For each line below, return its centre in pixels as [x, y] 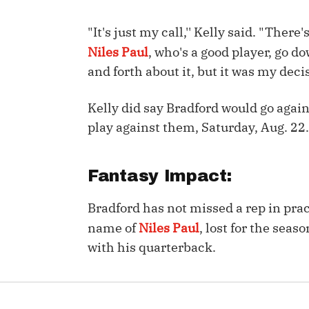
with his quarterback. [152, 247]
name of [113, 228]
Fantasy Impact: [162, 176]
